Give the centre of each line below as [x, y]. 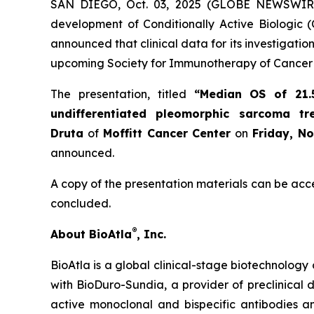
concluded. [81, 203]
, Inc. [151, 234]
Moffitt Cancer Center [167, 133]
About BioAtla [91, 234]
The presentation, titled [122, 94]
